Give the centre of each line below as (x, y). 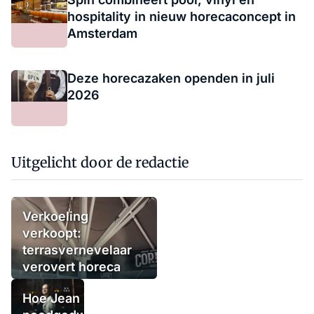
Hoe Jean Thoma (74, 298)
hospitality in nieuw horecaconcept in (182, 16)
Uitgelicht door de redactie (100, 162)
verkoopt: (52, 233)
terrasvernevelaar (77, 250)
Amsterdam (102, 33)
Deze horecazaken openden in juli (171, 78)
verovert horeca (71, 266)
